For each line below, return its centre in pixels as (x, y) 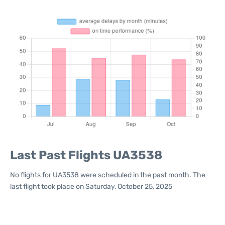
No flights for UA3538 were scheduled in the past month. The (108, 175)
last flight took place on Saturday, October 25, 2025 (91, 187)
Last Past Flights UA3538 (86, 155)
